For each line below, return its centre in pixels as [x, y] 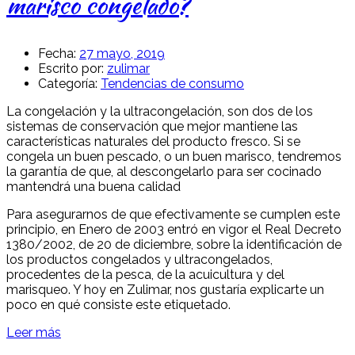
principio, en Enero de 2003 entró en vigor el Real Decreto [174, 229]
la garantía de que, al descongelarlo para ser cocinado [164, 171]
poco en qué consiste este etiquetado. [118, 304]
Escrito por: [71, 68]
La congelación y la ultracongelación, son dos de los [160, 111]
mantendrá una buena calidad [94, 186]
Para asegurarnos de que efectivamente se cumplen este [173, 214]
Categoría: [68, 83]
